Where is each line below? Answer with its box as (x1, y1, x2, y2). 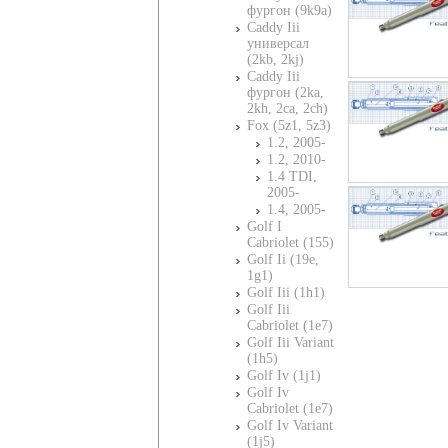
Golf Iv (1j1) (247, 368, 321, 383)
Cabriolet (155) (247, 235, 334, 250)
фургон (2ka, (247, 85, 324, 100)
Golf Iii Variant (247, 335, 334, 350)
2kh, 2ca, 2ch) (247, 101, 328, 116)
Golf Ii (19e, (247, 252, 319, 267)
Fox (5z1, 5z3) (247, 118, 331, 133)
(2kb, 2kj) (247, 52, 304, 67)
